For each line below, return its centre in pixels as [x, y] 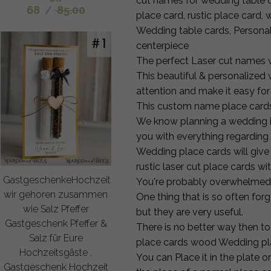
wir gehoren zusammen [56, 194]
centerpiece [162, 45]
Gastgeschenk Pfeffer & [56, 223]
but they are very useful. [190, 212]
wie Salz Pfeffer [56, 209]
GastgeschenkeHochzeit [57, 180]
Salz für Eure [56, 238]
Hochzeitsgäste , [56, 252]
